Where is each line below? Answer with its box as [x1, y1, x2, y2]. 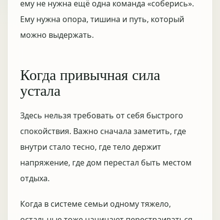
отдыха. [20, 173, 50, 184]
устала [20, 80, 60, 100]
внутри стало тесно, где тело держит [20, 141, 161, 152]
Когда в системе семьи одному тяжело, [20, 198, 171, 209]
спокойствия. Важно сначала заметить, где [20, 126, 186, 137]
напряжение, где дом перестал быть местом [20, 157, 192, 168]
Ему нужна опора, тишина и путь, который [20, 14, 184, 25]
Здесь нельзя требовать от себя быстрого [20, 110, 183, 121]
